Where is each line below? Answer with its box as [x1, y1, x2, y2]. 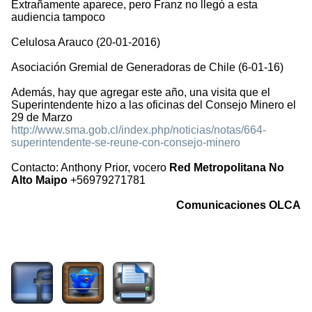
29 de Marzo [11, 111, 72, 124]
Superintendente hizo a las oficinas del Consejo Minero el [11, 99, 296, 111]
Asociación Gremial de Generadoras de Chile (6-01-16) [11, 61, 283, 74]
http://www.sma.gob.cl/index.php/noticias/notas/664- [11, 124, 266, 136]
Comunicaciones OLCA [175, 199, 301, 212]
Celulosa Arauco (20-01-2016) [11, 36, 160, 49]
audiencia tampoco [11, 11, 105, 24]
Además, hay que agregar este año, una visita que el [11, 86, 270, 99]
